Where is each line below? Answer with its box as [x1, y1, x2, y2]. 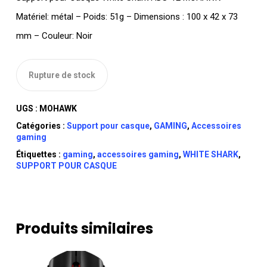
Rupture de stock [28, 70, 95, 80]
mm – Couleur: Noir [15, 30, 92, 42]
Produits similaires [15, 218, 153, 238]
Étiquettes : [15, 149, 63, 159]
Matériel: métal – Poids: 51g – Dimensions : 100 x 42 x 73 [15, 11, 238, 23]
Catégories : [15, 120, 67, 131]
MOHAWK [39, 103, 77, 113]
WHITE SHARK [182, 149, 238, 159]
